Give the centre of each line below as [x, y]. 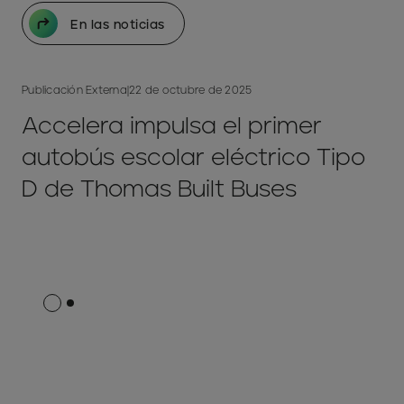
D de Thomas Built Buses [159, 188]
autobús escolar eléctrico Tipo [193, 156]
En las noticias [118, 24]
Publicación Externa [74, 90]
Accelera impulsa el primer [172, 125]
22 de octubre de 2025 [191, 90]
